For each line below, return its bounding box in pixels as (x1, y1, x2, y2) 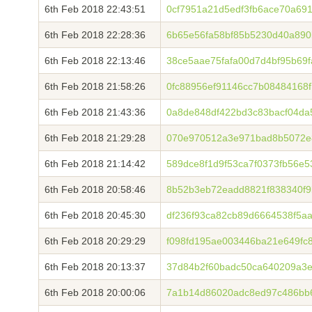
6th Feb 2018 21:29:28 (45, 132, 146, 143)
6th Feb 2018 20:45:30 (45, 210, 146, 221)
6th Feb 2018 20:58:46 (45, 184, 146, 195)
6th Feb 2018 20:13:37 (45, 261, 146, 272)
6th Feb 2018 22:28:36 (45, 29, 146, 40)
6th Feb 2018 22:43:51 (45, 3, 146, 15)
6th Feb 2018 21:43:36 (45, 107, 146, 118)
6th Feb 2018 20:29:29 (45, 235, 146, 247)
